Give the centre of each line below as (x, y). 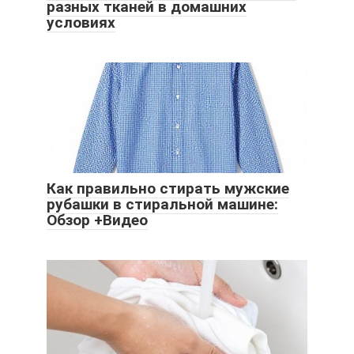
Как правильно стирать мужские (168, 189)
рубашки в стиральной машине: (162, 205)
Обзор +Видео (97, 220)
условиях (81, 23)
